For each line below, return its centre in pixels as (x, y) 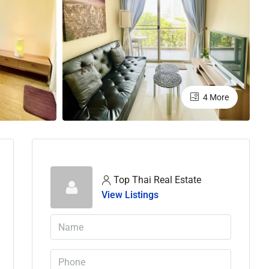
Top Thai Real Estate (157, 180)
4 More (215, 97)
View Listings (130, 195)
